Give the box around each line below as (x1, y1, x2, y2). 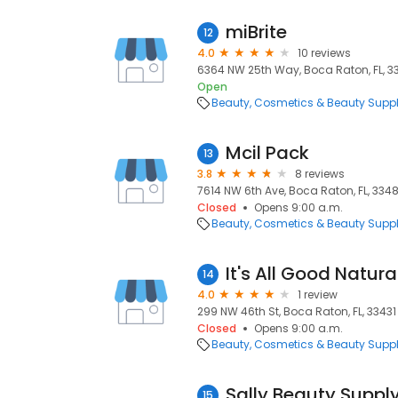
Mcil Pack (226, 140, 309, 165)
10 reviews (298, 45, 351, 60)
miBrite (226, 20, 287, 44)
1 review (298, 287, 338, 302)
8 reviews (295, 166, 345, 181)
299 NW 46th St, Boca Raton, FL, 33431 (197, 304, 396, 319)
